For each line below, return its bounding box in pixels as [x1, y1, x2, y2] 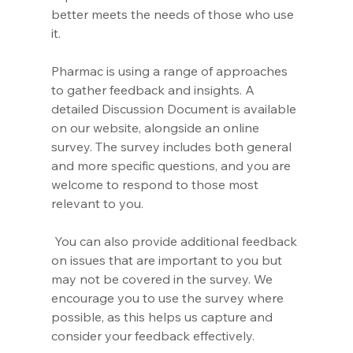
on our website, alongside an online [50, 119, 262, 136]
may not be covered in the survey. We [50, 270, 276, 287]
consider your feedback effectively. [50, 327, 255, 344]
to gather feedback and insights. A [50, 81, 258, 98]
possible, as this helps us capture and [50, 308, 276, 325]
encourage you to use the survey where [50, 289, 287, 306]
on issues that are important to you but [50, 251, 285, 268]
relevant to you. [50, 195, 143, 211]
